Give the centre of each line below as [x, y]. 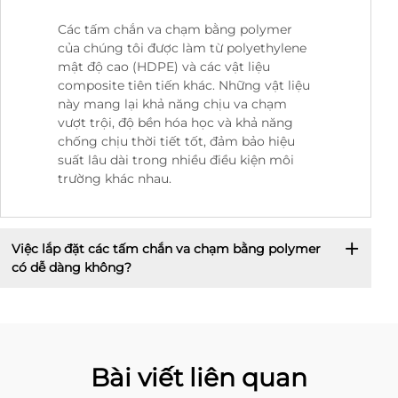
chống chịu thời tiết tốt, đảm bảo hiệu [176, 142]
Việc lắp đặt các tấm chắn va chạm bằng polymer [166, 248]
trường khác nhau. [115, 179]
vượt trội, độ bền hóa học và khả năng [175, 123]
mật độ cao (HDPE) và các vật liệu [164, 67]
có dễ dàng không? [71, 267]
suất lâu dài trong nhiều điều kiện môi [176, 160]
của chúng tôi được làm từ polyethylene [182, 48]
